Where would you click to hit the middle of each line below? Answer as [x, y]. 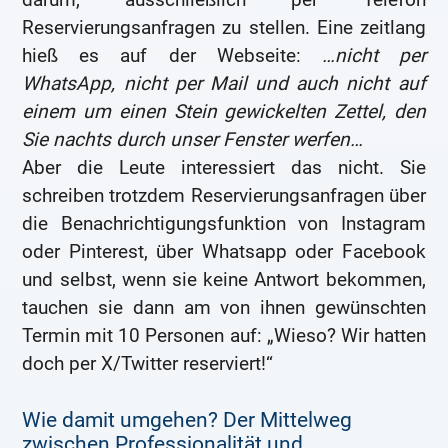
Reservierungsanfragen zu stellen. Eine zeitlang [224, 28]
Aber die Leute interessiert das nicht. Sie [224, 168]
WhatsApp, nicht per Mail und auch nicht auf [224, 84]
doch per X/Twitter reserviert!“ [148, 364]
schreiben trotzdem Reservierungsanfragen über [224, 196]
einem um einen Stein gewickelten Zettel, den [224, 112]
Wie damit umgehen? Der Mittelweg [187, 420]
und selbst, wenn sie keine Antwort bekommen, [224, 280]
